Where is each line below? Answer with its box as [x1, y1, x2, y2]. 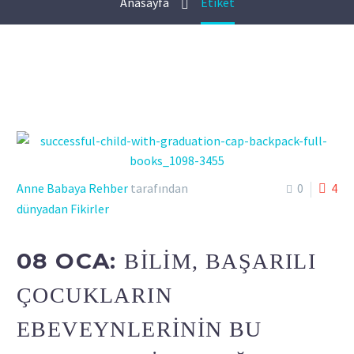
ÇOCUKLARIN [17, 282, 172, 307]
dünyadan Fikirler [17, 201, 109, 217]
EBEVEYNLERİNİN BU [17, 316, 262, 341]
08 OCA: [17, 247, 125, 274]
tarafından [128, 180, 188, 196]
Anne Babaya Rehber [17, 180, 128, 196]
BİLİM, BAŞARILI [124, 248, 317, 273]
